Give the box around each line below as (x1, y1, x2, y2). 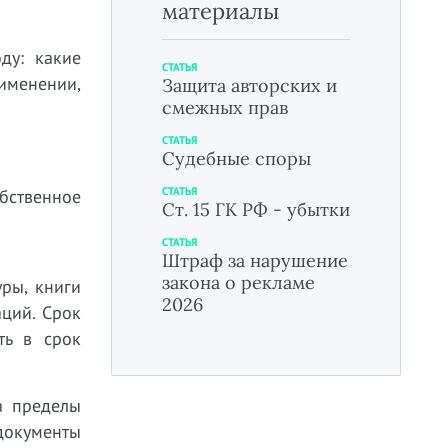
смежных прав (162, 96, 288, 119)
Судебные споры (162, 147, 311, 170)
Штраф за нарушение (162, 249, 348, 272)
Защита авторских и (162, 74, 337, 97)
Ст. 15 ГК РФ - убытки (162, 198, 350, 221)
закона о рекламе (162, 271, 315, 294)
